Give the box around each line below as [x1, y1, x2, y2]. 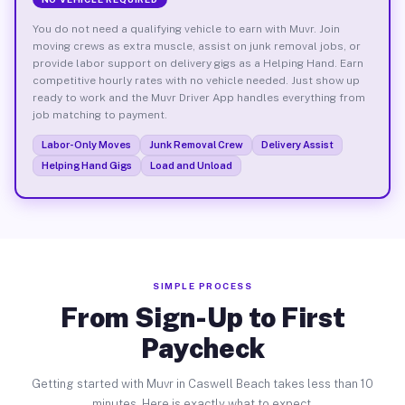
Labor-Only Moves [41, 138, 131, 150]
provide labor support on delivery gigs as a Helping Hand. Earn [32, 56, 363, 70]
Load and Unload [149, 159, 232, 171]
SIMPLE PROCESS [153, 280, 252, 291]
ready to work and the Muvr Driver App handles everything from [32, 90, 365, 104]
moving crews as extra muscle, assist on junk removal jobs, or [32, 39, 361, 52]
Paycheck [140, 332, 265, 364]
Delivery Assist [260, 138, 334, 150]
